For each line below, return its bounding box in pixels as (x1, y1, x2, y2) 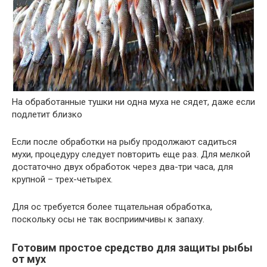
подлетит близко (12, 108, 82, 120)
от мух (12, 252, 46, 265)
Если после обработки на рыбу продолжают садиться (12, 136, 237, 147)
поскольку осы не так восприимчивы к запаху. (12, 213, 204, 225)
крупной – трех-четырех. (12, 173, 113, 185)
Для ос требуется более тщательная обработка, (12, 201, 212, 212)
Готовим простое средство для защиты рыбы (12, 241, 253, 254)
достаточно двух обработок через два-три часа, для (12, 161, 233, 172)
